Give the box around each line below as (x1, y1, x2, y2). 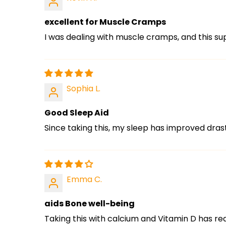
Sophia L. (67, 82, 100, 94)
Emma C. (67, 173, 102, 185)
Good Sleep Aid (44, 106, 109, 119)
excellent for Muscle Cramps (44, 16, 166, 28)
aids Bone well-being (44, 197, 135, 209)
